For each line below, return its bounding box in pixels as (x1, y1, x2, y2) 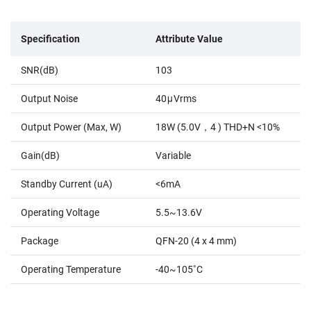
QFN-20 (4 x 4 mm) (155, 235, 237, 246)
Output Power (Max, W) (21, 121, 121, 133)
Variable (155, 149, 191, 161)
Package (21, 235, 58, 246)
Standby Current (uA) (21, 178, 112, 190)
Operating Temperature (21, 263, 121, 275)
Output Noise (21, 92, 78, 104)
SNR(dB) (21, 64, 58, 76)
